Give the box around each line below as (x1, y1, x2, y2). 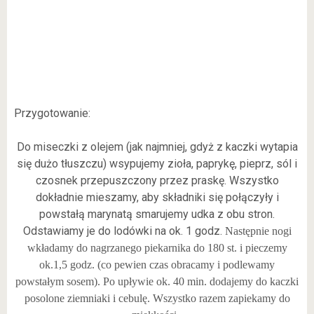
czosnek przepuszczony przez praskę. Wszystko (35, 174, 279, 187)
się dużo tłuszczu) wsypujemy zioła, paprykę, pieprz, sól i (17, 157, 297, 170)
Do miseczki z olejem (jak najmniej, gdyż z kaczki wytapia (16, 140, 298, 153)
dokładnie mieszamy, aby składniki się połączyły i (35, 191, 279, 204)
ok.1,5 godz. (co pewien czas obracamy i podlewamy (39, 259, 275, 271)
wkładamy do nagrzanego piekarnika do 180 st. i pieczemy (27, 242, 287, 254)
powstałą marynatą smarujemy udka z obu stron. (39, 207, 275, 221)
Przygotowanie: (14, 107, 90, 120)
